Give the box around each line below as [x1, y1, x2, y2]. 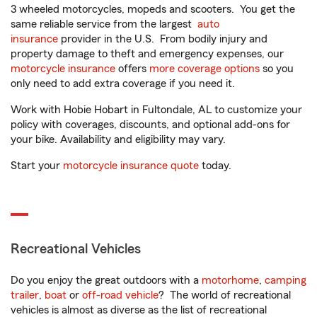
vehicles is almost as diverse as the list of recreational [11, 304, 267, 316]
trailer [11, 289, 39, 301]
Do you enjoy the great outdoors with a [11, 275, 202, 286]
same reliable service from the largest [11, 18, 197, 30]
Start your [11, 160, 63, 171]
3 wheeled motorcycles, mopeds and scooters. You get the [11, 4, 295, 15]
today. [199, 160, 231, 171]
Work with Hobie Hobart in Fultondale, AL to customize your [11, 104, 302, 115]
